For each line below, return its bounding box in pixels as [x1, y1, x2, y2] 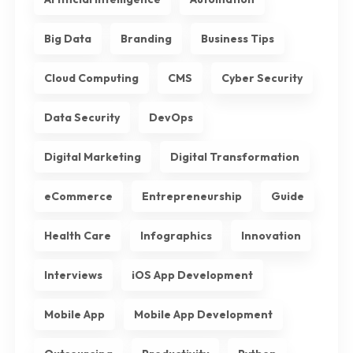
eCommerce [43, 189, 113, 204]
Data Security [43, 110, 120, 125]
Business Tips [200, 32, 274, 46]
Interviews [43, 268, 102, 283]
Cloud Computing [43, 71, 139, 86]
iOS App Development [131, 268, 253, 283]
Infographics [139, 229, 212, 243]
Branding [120, 32, 172, 46]
